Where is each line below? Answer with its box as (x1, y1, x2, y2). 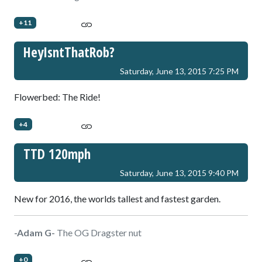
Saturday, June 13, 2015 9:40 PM (120, 168, 239, 178)
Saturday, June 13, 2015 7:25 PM (120, 66, 239, 77)
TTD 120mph (23, 144, 91, 164)
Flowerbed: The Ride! (14, 91, 101, 103)
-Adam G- (14, 227, 55, 239)
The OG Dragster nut (55, 227, 142, 239)
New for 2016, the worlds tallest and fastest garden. (14, 193, 220, 205)
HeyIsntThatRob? (23, 43, 115, 62)
